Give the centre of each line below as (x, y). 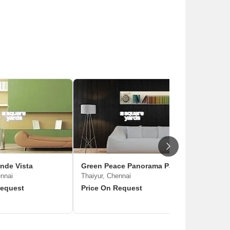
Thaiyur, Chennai (106, 176)
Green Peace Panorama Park (130, 166)
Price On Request (112, 188)
